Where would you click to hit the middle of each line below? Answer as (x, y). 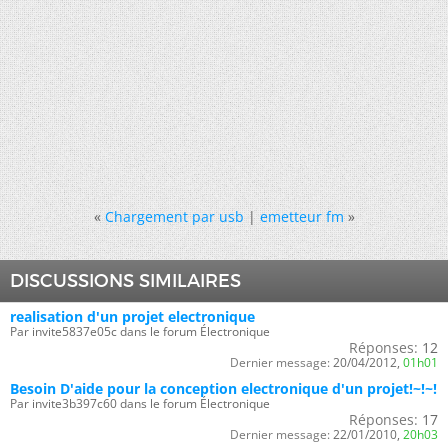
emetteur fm (301, 216)
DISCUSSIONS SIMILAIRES (125, 280)
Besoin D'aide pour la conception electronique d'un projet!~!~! (223, 388)
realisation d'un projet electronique (132, 316)
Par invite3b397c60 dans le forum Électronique (140, 403)
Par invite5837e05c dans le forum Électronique (140, 331)
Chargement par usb (174, 216)
